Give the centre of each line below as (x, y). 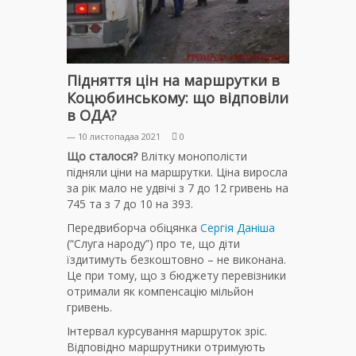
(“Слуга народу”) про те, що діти (153, 244)
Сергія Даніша (238, 228)
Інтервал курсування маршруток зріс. (167, 331)
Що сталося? (102, 157)
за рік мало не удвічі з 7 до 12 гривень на (178, 188)
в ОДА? (92, 116)
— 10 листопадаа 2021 (114, 137)
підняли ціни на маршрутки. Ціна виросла (177, 172)
